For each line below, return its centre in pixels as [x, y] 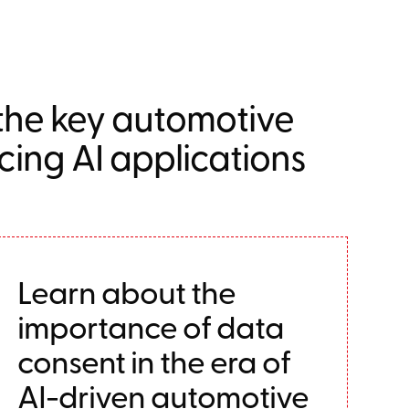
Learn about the [126, 291]
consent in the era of [153, 361]
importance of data [150, 326]
